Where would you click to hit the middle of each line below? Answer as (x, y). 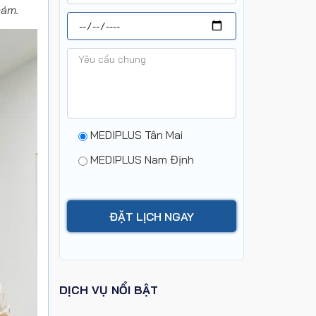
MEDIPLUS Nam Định (142, 159)
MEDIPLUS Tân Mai (136, 135)
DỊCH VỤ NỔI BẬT (108, 290)
